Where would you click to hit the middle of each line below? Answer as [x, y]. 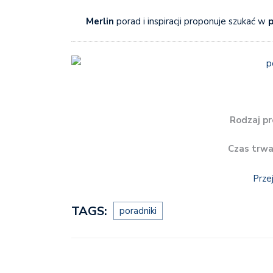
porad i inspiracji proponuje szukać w [191, 21]
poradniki [138, 211]
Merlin [100, 21]
